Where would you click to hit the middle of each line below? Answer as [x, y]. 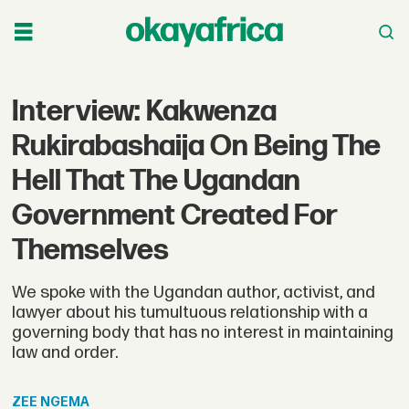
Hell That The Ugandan [157, 181]
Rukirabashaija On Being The [197, 146]
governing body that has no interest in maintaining [203, 332]
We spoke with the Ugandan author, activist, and [194, 292]
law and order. [65, 352]
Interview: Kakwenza [145, 111]
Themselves [91, 250]
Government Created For [175, 215]
